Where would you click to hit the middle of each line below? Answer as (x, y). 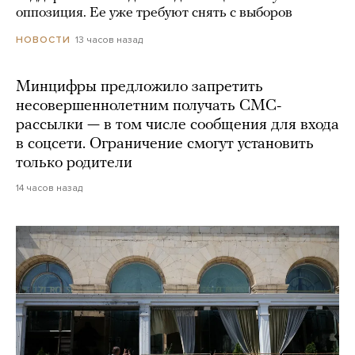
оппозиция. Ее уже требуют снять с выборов (154, 13)
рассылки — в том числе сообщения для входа (177, 126)
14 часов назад (49, 188)
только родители (74, 164)
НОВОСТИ (43, 40)
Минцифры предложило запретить (139, 88)
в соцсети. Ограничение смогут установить (165, 145)
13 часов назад (109, 40)
